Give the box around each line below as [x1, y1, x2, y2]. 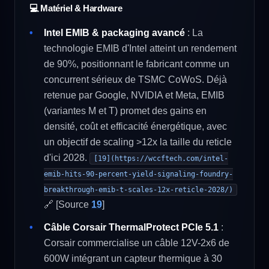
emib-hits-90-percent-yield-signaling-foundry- [44, 170, 233, 178]
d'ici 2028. [44, 153, 89, 163]
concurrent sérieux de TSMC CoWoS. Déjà [44, 74, 227, 85]
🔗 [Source [44, 199, 91, 210]
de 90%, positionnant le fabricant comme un [44, 59, 229, 69]
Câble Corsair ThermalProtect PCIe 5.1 [44, 222, 219, 232]
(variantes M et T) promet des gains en [44, 106, 207, 116]
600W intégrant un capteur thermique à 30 [44, 253, 222, 264]
